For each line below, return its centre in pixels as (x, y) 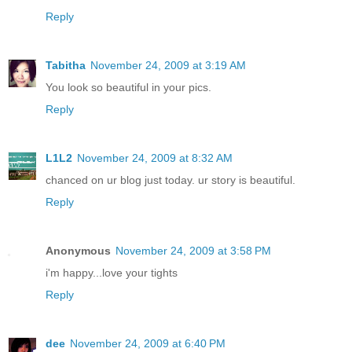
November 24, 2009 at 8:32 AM (155, 158)
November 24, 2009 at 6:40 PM (148, 343)
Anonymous (78, 250)
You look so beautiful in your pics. (128, 87)
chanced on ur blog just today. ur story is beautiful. (170, 180)
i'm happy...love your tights (112, 272)
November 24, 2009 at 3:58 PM (193, 250)
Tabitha (66, 65)
